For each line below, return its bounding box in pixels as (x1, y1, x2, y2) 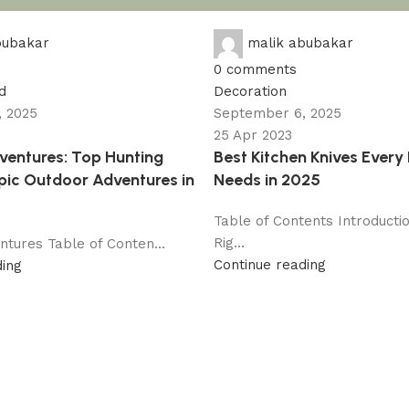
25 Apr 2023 (214, 127, 292, 144)
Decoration (214, 83, 287, 100)
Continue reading (214, 257, 326, 274)
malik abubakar (247, 34, 353, 51)
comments (226, 61, 297, 79)
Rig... (214, 235, 245, 252)
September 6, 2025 (214, 105, 341, 122)
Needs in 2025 (214, 170, 320, 191)
